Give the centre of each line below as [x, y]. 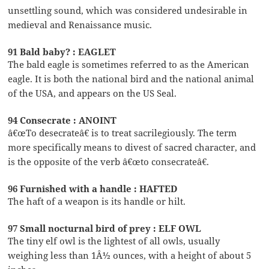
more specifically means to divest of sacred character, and [132, 147]
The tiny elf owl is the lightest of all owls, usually [114, 240]
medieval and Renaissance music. [80, 24]
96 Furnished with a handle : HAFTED [93, 188]
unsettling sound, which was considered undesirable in [128, 10]
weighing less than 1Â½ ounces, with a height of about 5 [130, 255]
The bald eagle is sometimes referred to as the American [129, 64]
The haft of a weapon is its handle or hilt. [97, 201]
